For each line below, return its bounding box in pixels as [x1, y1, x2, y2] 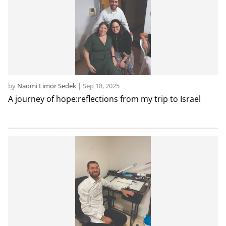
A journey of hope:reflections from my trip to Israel [8, 93, 201, 105]
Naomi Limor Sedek [17, 81, 76, 91]
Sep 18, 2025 [82, 81, 120, 91]
